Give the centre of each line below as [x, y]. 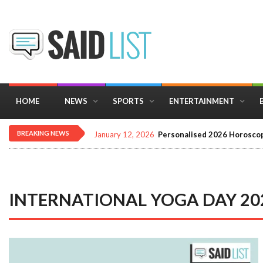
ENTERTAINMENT [202, 101]
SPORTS [128, 101]
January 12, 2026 [124, 134]
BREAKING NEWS [43, 133]
